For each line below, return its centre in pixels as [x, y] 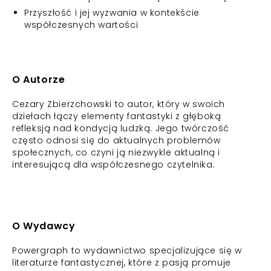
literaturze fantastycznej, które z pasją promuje [122, 263]
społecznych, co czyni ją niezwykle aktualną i [116, 152]
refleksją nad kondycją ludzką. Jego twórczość [121, 128]
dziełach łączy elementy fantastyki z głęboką [117, 116]
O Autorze [39, 80]
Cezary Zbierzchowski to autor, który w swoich [119, 104]
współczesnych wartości [81, 25]
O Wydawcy [44, 226]
